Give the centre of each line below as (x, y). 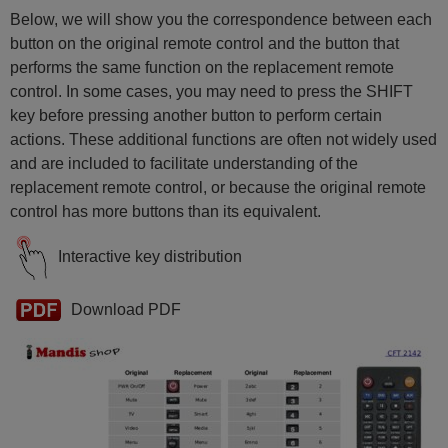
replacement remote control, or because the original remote (218, 187)
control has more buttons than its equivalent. (165, 211)
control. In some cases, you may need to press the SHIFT (211, 91)
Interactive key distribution (150, 256)
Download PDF (126, 309)
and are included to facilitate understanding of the (184, 163)
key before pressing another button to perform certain (196, 115)
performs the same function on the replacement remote (202, 67)
